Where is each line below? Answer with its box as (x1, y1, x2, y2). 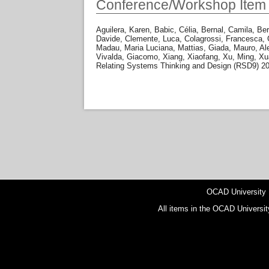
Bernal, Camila (201, 25, 252, 35)
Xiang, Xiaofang (163, 52, 218, 62)
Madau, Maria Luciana (96, 43, 173, 53)
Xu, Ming (223, 52, 254, 62)
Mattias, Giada (178, 43, 229, 53)
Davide (96, 34, 120, 44)
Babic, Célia (154, 25, 196, 35)
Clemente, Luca (125, 34, 180, 44)
